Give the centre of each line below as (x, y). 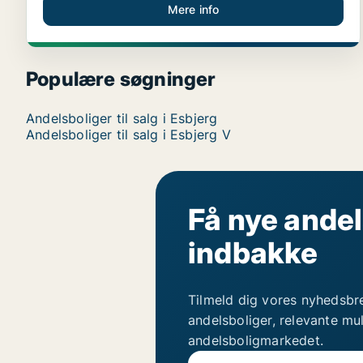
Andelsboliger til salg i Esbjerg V (128, 135)
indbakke (253, 253)
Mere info (193, 10)
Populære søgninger (121, 79)
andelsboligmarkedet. (256, 341)
